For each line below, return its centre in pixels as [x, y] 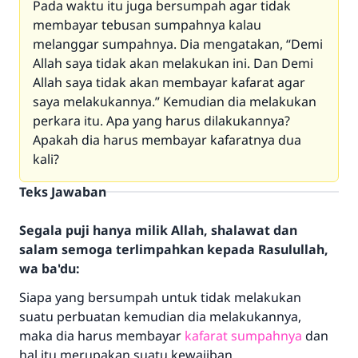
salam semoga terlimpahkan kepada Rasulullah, [174, 249]
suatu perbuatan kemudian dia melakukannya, [160, 316]
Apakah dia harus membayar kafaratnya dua [167, 140]
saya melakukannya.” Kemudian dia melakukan [175, 101]
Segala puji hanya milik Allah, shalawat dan [158, 230]
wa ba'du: [49, 268]
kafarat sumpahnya [243, 336]
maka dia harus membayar [102, 336]
